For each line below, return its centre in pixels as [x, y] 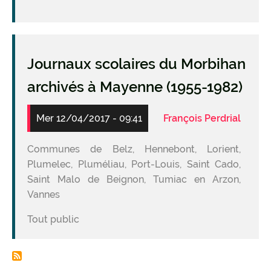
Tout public [53, 219]
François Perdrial [202, 118]
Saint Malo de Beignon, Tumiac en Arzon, [134, 179]
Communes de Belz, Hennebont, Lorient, [134, 149]
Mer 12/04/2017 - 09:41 [89, 118]
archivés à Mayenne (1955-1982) [135, 87]
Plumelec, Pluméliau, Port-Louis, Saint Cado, [134, 164]
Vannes [44, 194]
